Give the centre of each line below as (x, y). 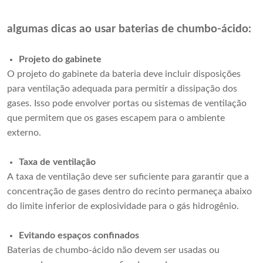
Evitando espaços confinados (79, 236)
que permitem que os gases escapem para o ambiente (116, 118)
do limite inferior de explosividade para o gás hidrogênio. (123, 206)
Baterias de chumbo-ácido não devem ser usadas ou (113, 250)
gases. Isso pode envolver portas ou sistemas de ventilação (127, 104)
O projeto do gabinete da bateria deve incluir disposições (124, 74)
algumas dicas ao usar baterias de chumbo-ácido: (129, 29)
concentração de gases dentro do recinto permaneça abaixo (129, 192)
